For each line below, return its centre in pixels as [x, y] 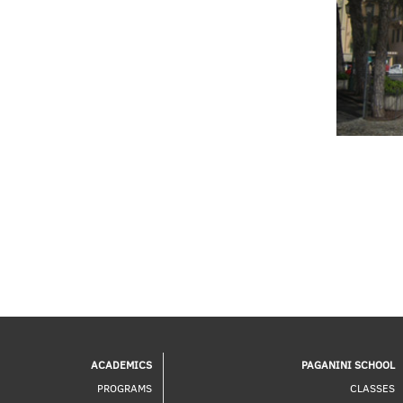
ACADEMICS [121, 364]
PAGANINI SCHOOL [348, 364]
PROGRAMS [124, 387]
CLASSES [372, 387]
